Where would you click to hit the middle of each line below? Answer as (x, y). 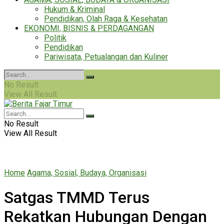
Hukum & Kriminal (74, 9)
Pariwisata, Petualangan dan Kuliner (106, 57)
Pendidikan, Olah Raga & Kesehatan (106, 19)
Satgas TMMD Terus (77, 198)
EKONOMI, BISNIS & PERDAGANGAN (89, 28)
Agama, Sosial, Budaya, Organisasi (87, 173)
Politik (55, 38)
